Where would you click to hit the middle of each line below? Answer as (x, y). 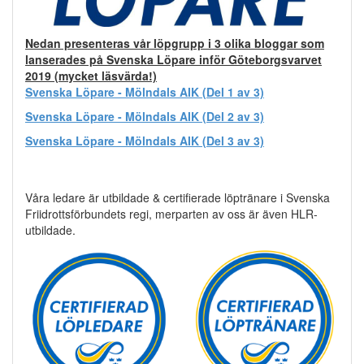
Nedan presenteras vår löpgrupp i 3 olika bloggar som (175, 43)
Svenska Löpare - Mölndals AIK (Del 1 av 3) (145, 92)
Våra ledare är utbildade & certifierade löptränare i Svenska (178, 198)
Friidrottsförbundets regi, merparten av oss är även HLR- (171, 214)
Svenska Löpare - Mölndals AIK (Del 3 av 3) (145, 141)
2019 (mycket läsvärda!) (91, 76)
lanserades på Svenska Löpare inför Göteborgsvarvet (173, 60)
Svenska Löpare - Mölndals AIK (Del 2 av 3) (145, 117)
